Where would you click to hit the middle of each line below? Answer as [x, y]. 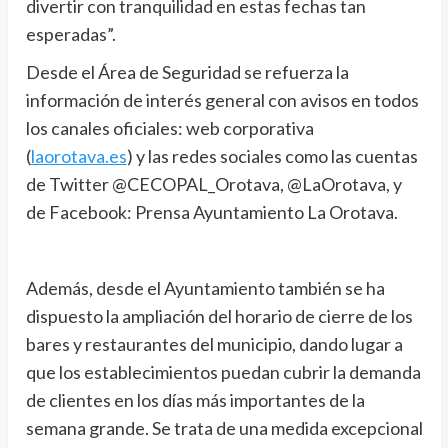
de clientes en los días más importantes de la [195, 400]
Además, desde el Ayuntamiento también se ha [205, 288]
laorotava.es [78, 156]
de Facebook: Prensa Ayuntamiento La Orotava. [211, 212]
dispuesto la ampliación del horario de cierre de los [219, 316]
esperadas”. [70, 34]
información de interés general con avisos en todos [222, 100]
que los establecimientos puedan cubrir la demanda [223, 372]
